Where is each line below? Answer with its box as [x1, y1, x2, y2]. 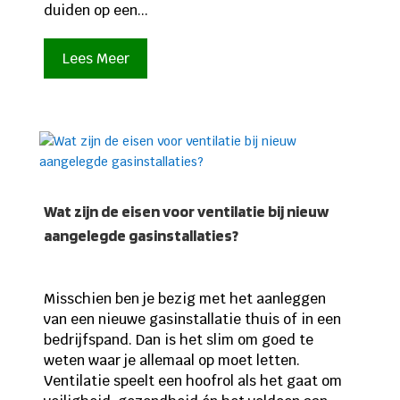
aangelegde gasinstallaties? [43, 226, 238, 246]
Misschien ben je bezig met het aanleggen [43, 289, 326, 309]
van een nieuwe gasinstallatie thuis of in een [43, 310, 341, 329]
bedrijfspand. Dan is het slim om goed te [43, 330, 313, 350]
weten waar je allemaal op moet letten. [43, 351, 300, 371]
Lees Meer [62, 48, 129, 68]
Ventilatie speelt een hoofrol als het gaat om [43, 371, 342, 391]
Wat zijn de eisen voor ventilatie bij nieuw [43, 202, 329, 221]
